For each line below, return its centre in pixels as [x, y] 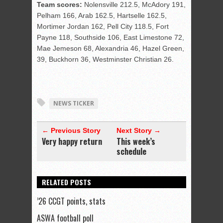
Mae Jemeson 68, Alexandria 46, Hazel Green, [111, 49]
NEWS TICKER [74, 104]
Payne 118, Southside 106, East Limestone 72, [111, 38]
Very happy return [72, 142]
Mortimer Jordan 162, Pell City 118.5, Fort [103, 27]
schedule [131, 152]
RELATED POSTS [66, 182]
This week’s [136, 142]
